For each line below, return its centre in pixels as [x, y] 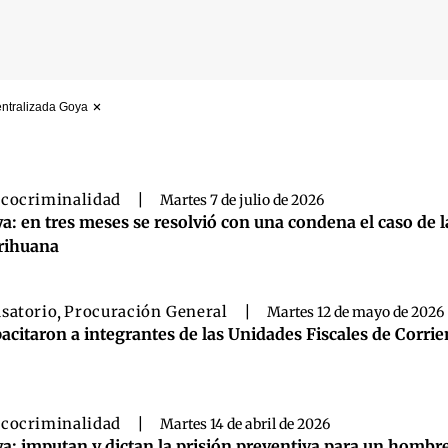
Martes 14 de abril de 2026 [244, 424]
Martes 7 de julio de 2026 [241, 200]
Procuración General [146, 311]
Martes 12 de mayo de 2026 [355, 312]
